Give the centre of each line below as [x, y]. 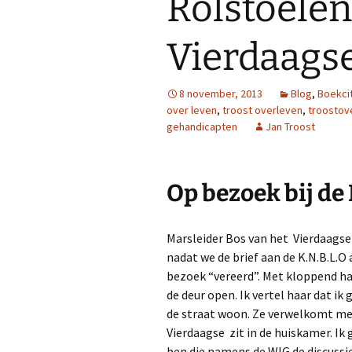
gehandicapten [202, 127]
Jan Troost [290, 127]
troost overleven [262, 110]
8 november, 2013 [221, 94]
